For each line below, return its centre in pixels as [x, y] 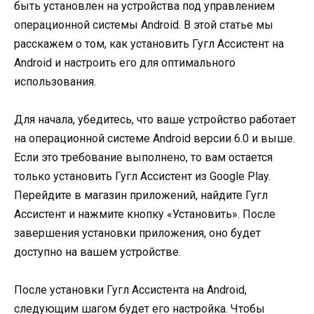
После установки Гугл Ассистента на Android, [130, 289]
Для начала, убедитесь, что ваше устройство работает [155, 119]
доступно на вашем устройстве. [97, 252]
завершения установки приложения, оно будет [137, 233]
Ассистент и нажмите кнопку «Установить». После [145, 214]
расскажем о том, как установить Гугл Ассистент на [149, 43]
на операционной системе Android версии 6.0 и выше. [155, 138]
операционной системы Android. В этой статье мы [144, 25]
